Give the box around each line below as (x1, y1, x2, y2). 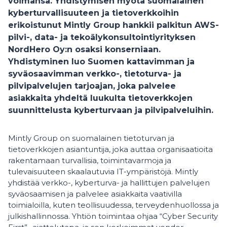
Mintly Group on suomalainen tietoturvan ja (8, 133, 174, 143)
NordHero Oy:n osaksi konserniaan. (8, 45, 161, 54)
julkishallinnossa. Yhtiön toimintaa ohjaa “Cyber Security (8, 211, 218, 221)
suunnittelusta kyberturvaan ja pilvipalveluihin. (8, 105, 213, 115)
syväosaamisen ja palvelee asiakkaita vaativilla (8, 189, 182, 199)
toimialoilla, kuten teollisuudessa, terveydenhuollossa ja (8, 200, 219, 210)
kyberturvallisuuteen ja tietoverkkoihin (8, 8, 179, 18)
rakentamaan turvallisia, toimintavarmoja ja (8, 156, 171, 165)
